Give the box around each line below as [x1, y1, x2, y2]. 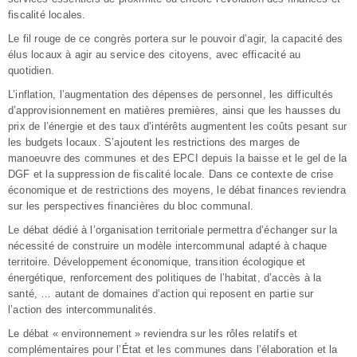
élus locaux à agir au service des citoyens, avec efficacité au [8, 48, 301, 61]
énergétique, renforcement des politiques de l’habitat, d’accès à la [8, 271, 322, 284]
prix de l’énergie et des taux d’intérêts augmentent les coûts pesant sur [8, 120, 347, 132]
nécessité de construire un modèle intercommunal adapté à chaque [8, 239, 328, 252]
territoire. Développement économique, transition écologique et [8, 255, 306, 268]
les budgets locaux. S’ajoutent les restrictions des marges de [8, 135, 300, 148]
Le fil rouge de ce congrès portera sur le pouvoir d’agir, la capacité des [8, 32, 343, 45]
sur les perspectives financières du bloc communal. [8, 199, 253, 212]
